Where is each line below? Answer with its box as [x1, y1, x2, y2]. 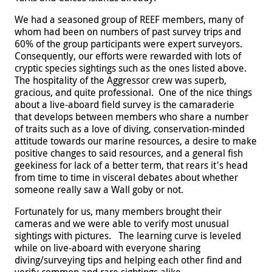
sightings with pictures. [15, 228, 118, 242]
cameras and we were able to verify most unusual [15, 216, 229, 230]
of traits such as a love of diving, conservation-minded [15, 121, 245, 135]
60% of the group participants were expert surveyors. [15, 36, 242, 50]
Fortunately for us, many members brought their [15, 204, 222, 218]
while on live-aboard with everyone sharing [15, 240, 200, 254]
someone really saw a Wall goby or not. [15, 182, 186, 196]
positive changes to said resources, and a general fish [15, 146, 243, 160]
